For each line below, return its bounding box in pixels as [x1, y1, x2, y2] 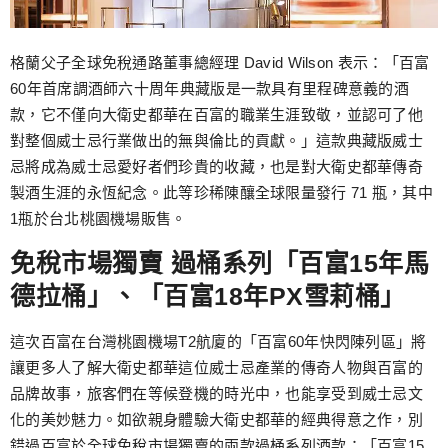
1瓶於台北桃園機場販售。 [10, 210, 187, 228]
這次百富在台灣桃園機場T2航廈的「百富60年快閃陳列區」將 [10, 332, 427, 350]
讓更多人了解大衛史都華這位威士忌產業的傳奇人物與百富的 [10, 358, 424, 376]
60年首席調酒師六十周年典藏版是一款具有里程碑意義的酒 [10, 80, 410, 98]
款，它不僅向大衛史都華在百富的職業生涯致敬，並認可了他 [10, 106, 424, 124]
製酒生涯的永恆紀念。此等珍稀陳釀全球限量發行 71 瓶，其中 [10, 184, 433, 202]
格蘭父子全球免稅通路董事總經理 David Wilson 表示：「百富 [10, 54, 430, 72]
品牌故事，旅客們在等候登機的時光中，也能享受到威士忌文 [10, 384, 424, 402]
